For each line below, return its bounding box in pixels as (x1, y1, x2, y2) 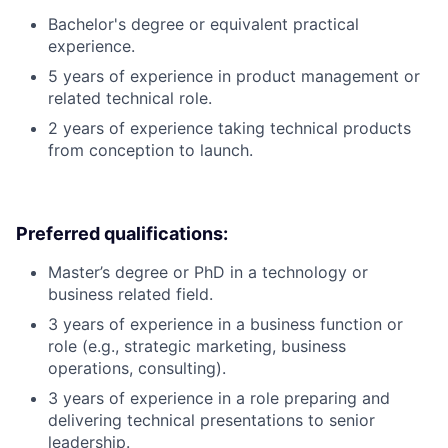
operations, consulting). (48, 358, 226, 379)
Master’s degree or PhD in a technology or (48, 262, 368, 283)
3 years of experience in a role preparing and (48, 388, 390, 409)
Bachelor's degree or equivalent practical (48, 14, 359, 35)
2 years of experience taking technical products (48, 118, 411, 139)
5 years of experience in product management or (48, 66, 420, 87)
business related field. (48, 284, 213, 305)
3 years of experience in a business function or (48, 314, 403, 335)
